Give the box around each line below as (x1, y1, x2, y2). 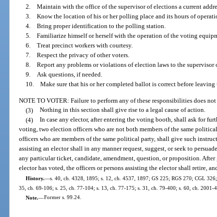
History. (25, 175, 45, 181)
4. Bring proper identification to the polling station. (25, 22, 166, 30)
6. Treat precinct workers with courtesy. (25, 42, 133, 49)
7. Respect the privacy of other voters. (25, 51, 129, 59)
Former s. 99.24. (44, 194, 81, 201)
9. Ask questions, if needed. (25, 71, 102, 78)
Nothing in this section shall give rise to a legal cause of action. (39, 106, 205, 114)
